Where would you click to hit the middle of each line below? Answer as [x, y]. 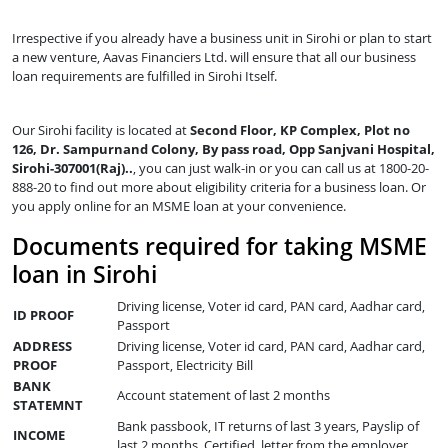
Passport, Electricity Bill [185, 364]
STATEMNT [48, 404]
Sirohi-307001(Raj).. [72, 167]
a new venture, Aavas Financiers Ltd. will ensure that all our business [214, 56]
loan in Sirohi [84, 273]
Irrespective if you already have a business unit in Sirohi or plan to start [222, 37]
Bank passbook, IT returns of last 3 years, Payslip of [268, 425]
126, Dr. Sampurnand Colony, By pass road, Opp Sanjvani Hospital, [223, 148]
